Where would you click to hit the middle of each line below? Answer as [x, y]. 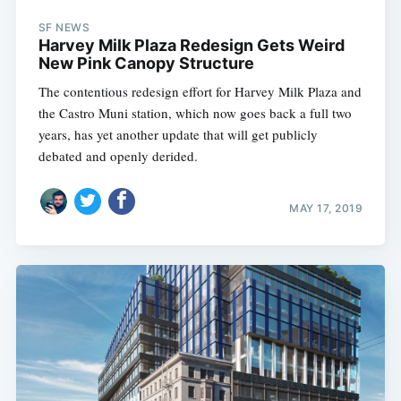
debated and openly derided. [118, 155]
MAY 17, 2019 [326, 209]
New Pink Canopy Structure [146, 63]
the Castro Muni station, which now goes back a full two [195, 112]
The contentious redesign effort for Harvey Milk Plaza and [200, 91]
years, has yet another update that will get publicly [178, 134]
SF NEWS [64, 27]
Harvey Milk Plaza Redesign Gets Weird [191, 45]
